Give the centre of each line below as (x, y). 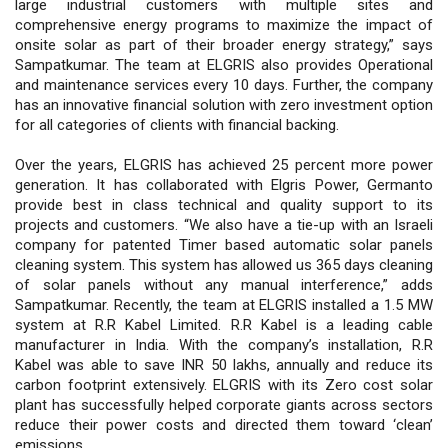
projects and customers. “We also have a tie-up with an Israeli (224, 224)
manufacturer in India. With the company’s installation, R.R (224, 344)
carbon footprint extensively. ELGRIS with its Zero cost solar (224, 384)
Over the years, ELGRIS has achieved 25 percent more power (224, 164)
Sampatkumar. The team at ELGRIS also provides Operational (224, 64)
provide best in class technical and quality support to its (224, 204)
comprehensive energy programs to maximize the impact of (224, 24)
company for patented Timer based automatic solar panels (224, 244)
